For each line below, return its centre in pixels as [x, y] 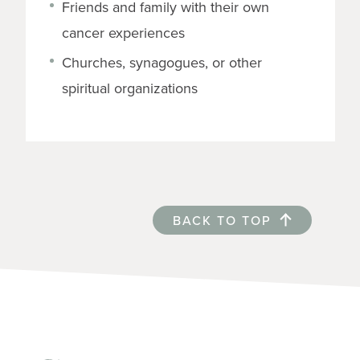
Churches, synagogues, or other [162, 62]
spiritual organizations [129, 88]
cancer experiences [123, 32]
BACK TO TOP [222, 220]
